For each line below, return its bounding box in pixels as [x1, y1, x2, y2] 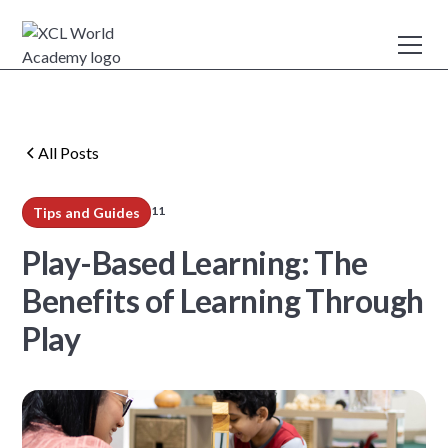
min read [165, 203, 224, 221]
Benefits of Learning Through [22, 280, 424, 320]
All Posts [38, 142, 100, 162]
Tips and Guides [33, 203, 141, 221]
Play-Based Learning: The [22, 242, 368, 282]
